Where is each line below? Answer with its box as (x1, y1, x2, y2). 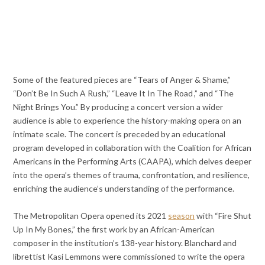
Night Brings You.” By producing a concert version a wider (13, 101, 224, 112)
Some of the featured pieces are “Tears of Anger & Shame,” (13, 74, 231, 85)
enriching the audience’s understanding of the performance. (13, 183, 235, 193)
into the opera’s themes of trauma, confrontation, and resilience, (13, 169, 250, 180)
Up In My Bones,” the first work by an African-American (13, 224, 215, 234)
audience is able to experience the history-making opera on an (13, 115, 242, 125)
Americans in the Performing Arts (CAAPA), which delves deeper (13, 156, 252, 166)
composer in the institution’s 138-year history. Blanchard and (13, 237, 237, 248)
